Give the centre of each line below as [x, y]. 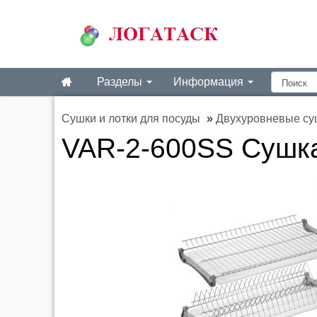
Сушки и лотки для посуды [131, 119]
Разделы [121, 82]
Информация [210, 82]
